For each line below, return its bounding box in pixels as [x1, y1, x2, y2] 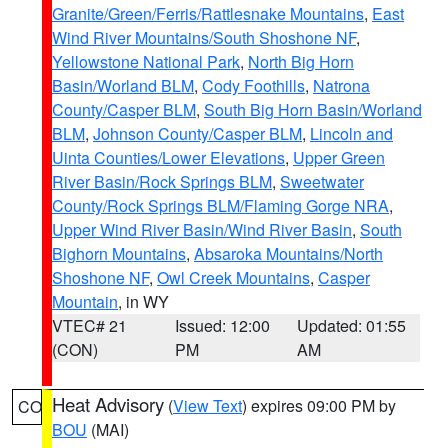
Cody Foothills [202, 74, 305, 97]
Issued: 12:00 [174, 314, 270, 337]
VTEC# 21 [52, 314, 127, 337]
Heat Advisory [52, 391, 164, 417]
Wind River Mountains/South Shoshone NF [52, 26, 356, 49]
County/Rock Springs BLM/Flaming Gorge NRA [52, 194, 389, 217]
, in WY [118, 290, 169, 313]
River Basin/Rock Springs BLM [52, 170, 272, 193]
